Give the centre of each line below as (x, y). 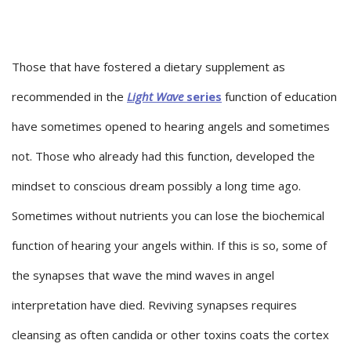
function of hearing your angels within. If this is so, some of (169, 246)
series (203, 97)
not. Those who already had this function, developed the (163, 156)
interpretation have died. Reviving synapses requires (154, 305)
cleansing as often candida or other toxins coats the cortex (170, 335)
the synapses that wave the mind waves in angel (143, 275)
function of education (279, 97)
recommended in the (69, 97)
